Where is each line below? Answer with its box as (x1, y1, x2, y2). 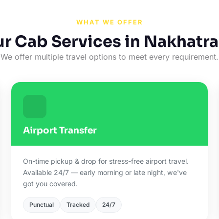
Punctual (29, 201, 54, 208)
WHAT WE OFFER (76, 19, 143, 26)
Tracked (66, 201, 90, 208)
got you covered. (23, 179, 78, 188)
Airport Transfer (23, 125, 97, 136)
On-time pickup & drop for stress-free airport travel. (23, 157, 189, 165)
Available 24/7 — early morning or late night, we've (23, 168, 187, 176)
